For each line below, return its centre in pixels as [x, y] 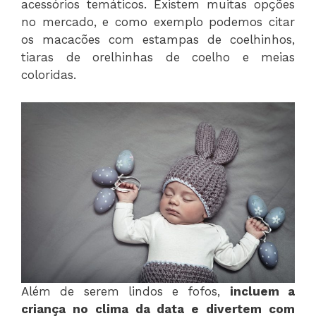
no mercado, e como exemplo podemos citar [158, 22]
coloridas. [49, 75]
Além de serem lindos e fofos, [126, 292]
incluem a [262, 292]
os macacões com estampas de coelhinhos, [158, 40]
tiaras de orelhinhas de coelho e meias [158, 57]
